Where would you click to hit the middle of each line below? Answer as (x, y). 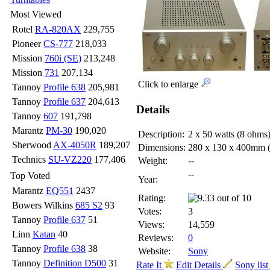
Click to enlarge (169, 84)
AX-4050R (75, 145)
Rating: (152, 198)
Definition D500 (75, 263)
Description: (161, 134)
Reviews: (156, 238)
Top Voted (30, 176)
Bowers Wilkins (44, 205)
